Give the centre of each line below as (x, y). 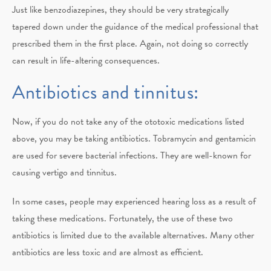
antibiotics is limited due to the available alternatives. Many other (133, 235)
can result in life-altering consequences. (86, 60)
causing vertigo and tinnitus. (64, 172)
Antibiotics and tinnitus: (106, 92)
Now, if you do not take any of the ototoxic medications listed (128, 121)
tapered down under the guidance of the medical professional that (135, 26)
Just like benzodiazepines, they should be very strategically (120, 9)
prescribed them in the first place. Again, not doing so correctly (130, 43)
